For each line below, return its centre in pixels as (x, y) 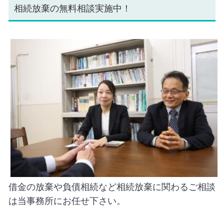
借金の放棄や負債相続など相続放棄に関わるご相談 (112, 187)
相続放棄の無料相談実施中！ (72, 8)
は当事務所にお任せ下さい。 (67, 201)
